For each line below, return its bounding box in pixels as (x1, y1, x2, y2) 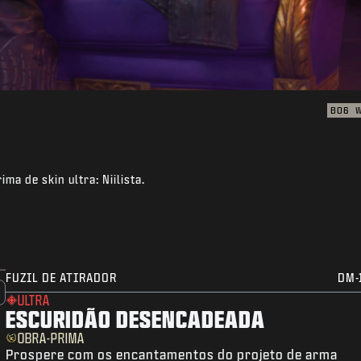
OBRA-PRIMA (18, 331, 85, 346)
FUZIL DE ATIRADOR (6, 272, 118, 284)
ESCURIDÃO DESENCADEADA (6, 306, 266, 332)
